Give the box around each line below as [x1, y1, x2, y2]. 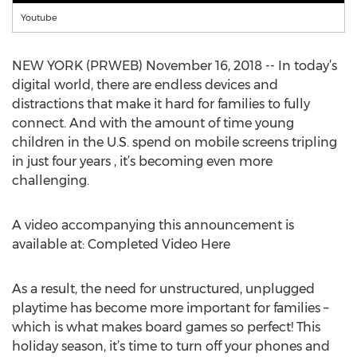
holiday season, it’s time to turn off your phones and [12, 339, 330, 354]
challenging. [12, 173, 89, 188]
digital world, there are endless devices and [12, 77, 278, 92]
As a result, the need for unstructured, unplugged [12, 281, 315, 296]
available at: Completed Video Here [12, 237, 230, 252]
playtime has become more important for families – [12, 300, 328, 316]
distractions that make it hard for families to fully [12, 96, 310, 112]
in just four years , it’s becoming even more [12, 154, 273, 169]
